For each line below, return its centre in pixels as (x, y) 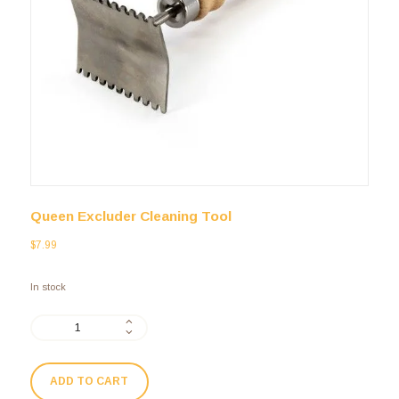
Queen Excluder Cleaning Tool (130, 216)
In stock (48, 287)
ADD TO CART (90, 382)
